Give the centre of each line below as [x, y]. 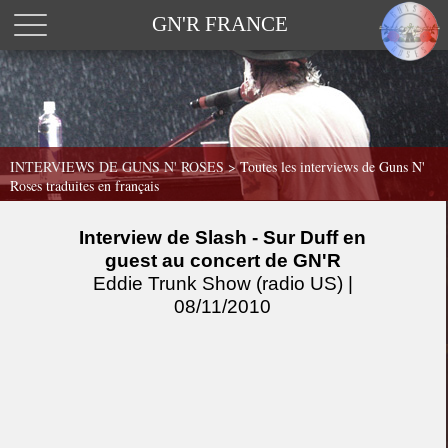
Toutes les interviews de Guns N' [332, 166]
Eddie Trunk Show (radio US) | [222, 283]
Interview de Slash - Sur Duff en [223, 237]
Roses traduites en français [84, 185]
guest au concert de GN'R [222, 260]
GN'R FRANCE [220, 24]
